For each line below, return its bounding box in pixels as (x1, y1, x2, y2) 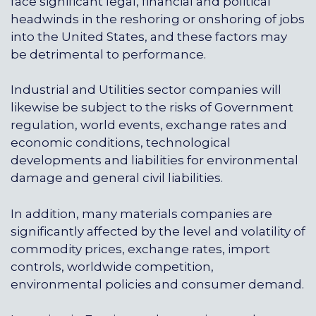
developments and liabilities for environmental (11, 153, 298, 168)
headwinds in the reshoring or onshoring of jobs (11, 12, 305, 27)
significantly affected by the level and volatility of (11, 224, 305, 238)
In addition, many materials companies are (11, 206, 272, 221)
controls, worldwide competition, (11, 259, 214, 274)
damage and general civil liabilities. (11, 171, 223, 186)
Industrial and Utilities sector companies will (11, 83, 281, 97)
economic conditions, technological (11, 135, 231, 150)
